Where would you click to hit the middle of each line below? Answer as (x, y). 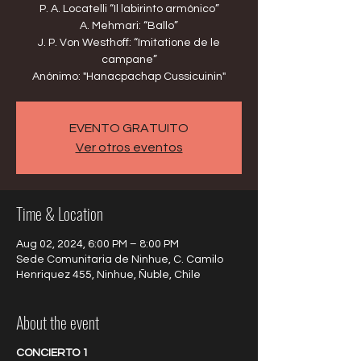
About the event (58, 322)
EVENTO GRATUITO (129, 128)
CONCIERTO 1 (52, 353)
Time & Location (60, 214)
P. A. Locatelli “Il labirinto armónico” (129, 9)
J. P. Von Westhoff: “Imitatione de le (129, 43)
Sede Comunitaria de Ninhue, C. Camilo (120, 259)
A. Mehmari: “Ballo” (129, 26)
